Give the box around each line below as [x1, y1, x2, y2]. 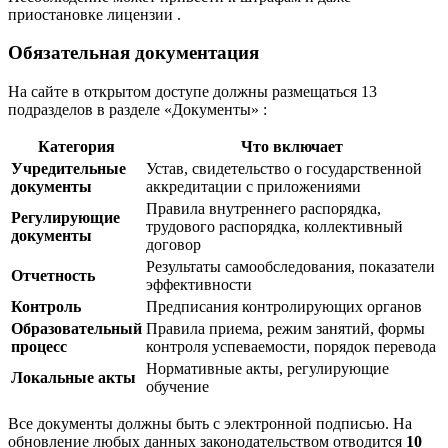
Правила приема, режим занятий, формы [146, 320, 425, 338]
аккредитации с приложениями [146, 178, 361, 196]
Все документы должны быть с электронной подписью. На [8, 415, 412, 433]
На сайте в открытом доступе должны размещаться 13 [8, 83, 377, 101]
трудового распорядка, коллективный [146, 218, 403, 236]
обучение [146, 378, 209, 396]
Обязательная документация [8, 42, 259, 64]
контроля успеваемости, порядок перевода [146, 338, 436, 356]
